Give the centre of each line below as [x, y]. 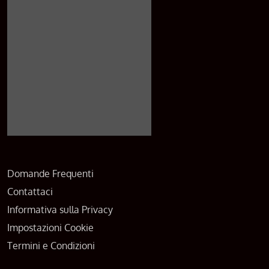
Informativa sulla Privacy [60, 210]
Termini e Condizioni [51, 246]
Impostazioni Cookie [50, 228]
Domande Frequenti [50, 174]
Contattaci [30, 192]
